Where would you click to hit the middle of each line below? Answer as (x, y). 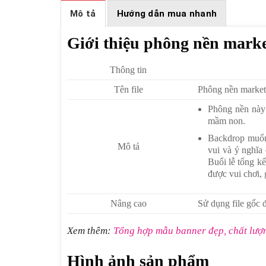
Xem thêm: (90, 231)
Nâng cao (128, 204)
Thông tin (129, 70)
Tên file (128, 90)
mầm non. (227, 121)
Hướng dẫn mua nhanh (167, 14)
